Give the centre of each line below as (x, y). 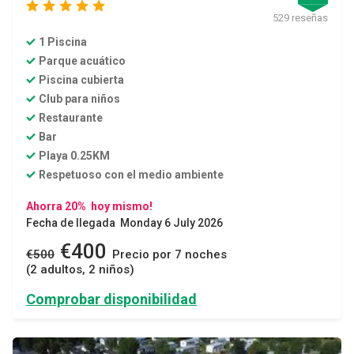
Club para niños (79, 99)
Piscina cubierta (81, 80)
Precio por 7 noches (168, 255)
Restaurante (71, 118)
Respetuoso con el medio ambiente (131, 175)
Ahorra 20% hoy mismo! (89, 207)
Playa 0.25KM (74, 156)
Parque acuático (82, 61)
